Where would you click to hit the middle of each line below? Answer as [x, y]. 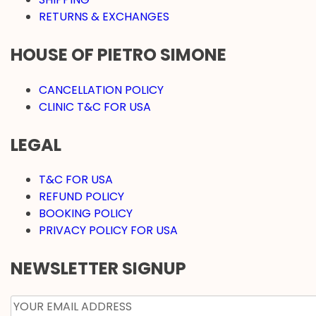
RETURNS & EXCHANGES [104, 16]
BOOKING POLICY [86, 214]
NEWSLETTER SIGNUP [98, 269]
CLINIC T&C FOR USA [95, 107]
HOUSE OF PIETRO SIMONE [119, 54]
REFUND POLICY [81, 197]
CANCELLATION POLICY [101, 90]
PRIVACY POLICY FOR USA [108, 231]
